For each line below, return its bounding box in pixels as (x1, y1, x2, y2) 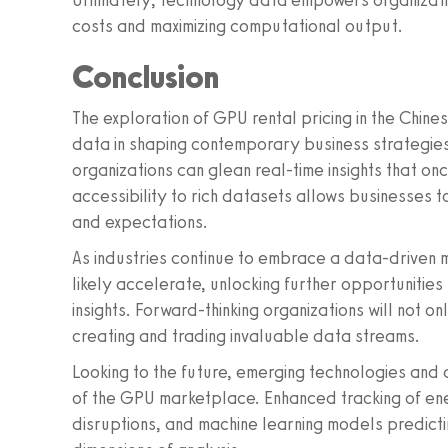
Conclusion (72, 58, 219, 96)
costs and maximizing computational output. (72, 15, 403, 37)
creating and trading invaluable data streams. (72, 325, 420, 347)
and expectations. (72, 211, 208, 233)
